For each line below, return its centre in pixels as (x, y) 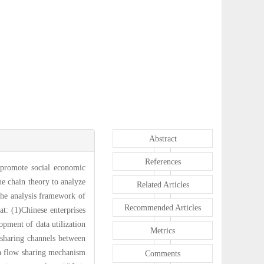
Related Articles (163, 184)
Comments (163, 253)
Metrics (163, 230)
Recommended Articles (163, 207)
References (163, 161)
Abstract (163, 138)
